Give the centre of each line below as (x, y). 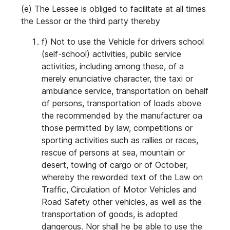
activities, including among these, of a (113, 66)
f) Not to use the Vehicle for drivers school (123, 42)
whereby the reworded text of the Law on (122, 177)
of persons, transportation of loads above (121, 103)
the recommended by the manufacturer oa (122, 116)
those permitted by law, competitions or (117, 128)
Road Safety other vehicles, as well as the (122, 202)
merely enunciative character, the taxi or (117, 79)
